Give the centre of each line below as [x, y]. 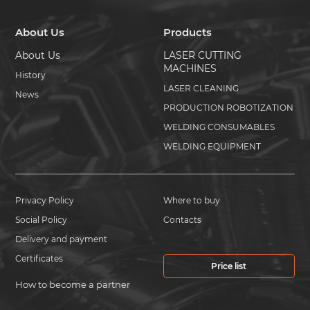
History [31, 75]
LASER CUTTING [202, 55]
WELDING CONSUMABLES [219, 127]
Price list [229, 266]
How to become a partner [73, 284]
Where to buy [192, 200]
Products [188, 32]
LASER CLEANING [201, 88]
